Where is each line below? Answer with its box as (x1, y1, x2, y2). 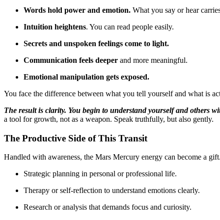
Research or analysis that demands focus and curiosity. (24, 203, 192, 212)
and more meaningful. (118, 55, 188, 64)
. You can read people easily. (86, 22, 174, 31)
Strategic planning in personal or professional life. (24, 169, 177, 178)
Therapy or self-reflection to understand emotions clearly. (24, 186, 200, 195)
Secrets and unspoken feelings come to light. (24, 39, 169, 48)
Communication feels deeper (24, 55, 118, 64)
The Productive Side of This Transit (4, 133, 147, 143)
